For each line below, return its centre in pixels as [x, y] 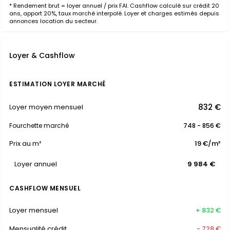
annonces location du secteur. [53, 21]
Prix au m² [25, 143]
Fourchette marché [39, 126]
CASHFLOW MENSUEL [45, 188]
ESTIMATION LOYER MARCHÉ [57, 84]
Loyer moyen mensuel [46, 107]
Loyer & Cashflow [42, 55]
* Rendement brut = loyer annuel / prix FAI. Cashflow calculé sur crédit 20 [114, 6]
